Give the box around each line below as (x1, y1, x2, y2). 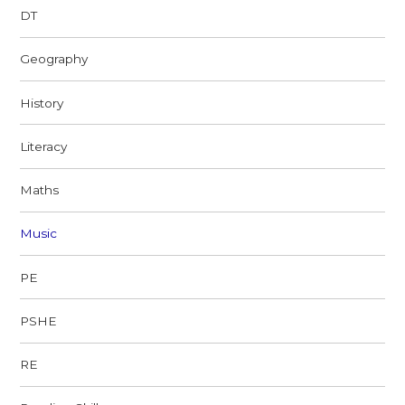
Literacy (20, 138, 68, 154)
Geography (20, 52, 89, 67)
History (20, 95, 64, 110)
